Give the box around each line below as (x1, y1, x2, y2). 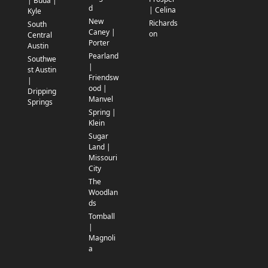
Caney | (88, 27, 115, 38)
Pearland (88, 51, 118, 62)
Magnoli (88, 233, 115, 243)
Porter (88, 38, 109, 48)
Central (28, 30, 52, 41)
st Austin (28, 65, 56, 75)
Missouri (88, 153, 117, 163)
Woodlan (88, 187, 118, 198)
